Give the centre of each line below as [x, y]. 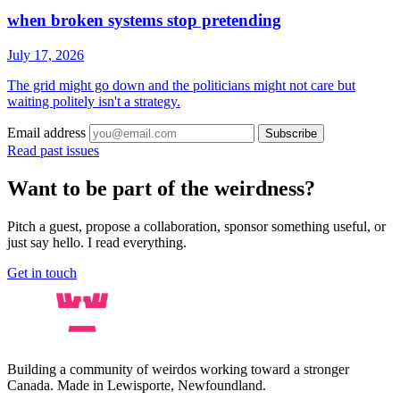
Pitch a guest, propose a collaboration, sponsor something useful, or [196, 226]
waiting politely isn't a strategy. [94, 101]
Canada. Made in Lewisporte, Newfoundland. [137, 385]
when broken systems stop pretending [144, 21]
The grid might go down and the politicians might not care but [181, 85]
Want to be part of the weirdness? [161, 188]
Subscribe [291, 133]
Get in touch [42, 272]
